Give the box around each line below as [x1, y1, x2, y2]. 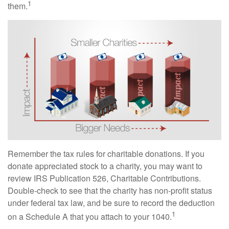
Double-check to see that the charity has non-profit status [8, 184, 212, 196]
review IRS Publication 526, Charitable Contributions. [8, 172, 201, 184]
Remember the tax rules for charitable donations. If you [8, 147, 204, 159]
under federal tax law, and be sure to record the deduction [8, 196, 215, 209]
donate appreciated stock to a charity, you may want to [8, 159, 202, 172]
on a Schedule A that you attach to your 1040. [8, 211, 172, 223]
